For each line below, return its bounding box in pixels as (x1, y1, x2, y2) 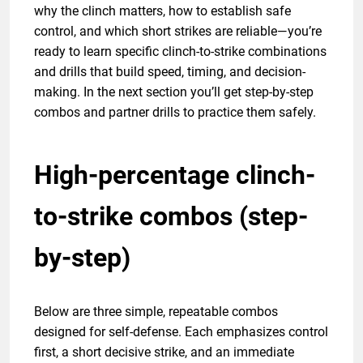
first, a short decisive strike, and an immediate (34, 344, 294, 360)
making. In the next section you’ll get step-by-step (34, 83, 314, 100)
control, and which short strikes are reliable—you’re (34, 23, 322, 39)
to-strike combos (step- (34, 200, 308, 232)
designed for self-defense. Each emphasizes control (34, 323, 328, 340)
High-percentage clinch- (34, 159, 315, 190)
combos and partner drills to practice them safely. (34, 104, 316, 120)
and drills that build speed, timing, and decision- (34, 63, 305, 79)
